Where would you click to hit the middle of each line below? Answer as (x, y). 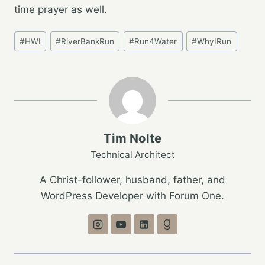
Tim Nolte (132, 138)
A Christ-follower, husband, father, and (132, 180)
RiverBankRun (88, 41)
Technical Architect (132, 155)
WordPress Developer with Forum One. (132, 196)
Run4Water (156, 41)
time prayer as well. (61, 9)
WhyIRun (214, 41)
